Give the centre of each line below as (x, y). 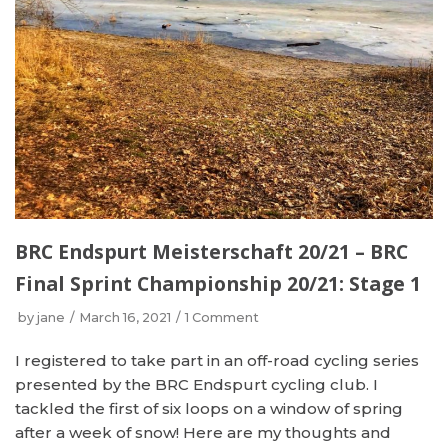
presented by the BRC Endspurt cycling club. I (196, 384)
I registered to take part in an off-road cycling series (217, 360)
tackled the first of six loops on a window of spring (209, 408)
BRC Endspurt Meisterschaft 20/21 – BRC (211, 251)
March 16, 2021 (125, 317)
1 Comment (222, 317)
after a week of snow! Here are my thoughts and (203, 432)
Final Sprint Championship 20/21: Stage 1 (218, 283)
